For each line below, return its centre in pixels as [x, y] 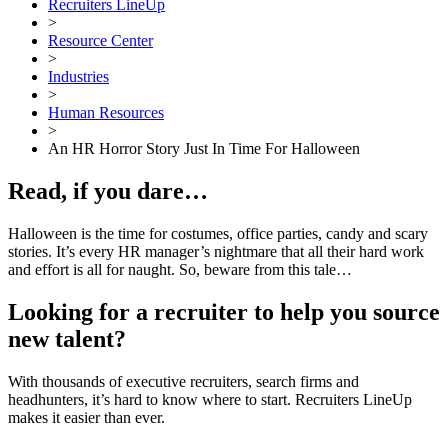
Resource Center [100, 41]
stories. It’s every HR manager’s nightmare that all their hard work [216, 251]
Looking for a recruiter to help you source [224, 311]
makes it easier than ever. [86, 417]
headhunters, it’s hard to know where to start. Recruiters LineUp [210, 399]
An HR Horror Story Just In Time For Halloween [204, 149]
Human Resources [106, 113]
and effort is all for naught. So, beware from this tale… [180, 269]
